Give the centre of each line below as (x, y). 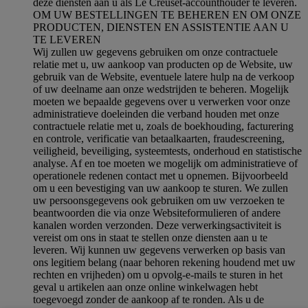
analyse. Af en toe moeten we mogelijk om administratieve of (165, 164)
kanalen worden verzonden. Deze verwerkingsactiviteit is (157, 225)
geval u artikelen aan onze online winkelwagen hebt (145, 287)
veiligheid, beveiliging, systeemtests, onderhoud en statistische (167, 151)
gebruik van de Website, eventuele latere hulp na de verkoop (164, 77)
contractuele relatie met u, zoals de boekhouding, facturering (163, 126)
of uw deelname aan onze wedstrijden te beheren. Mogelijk (161, 89)
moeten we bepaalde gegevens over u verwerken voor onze (162, 102)
